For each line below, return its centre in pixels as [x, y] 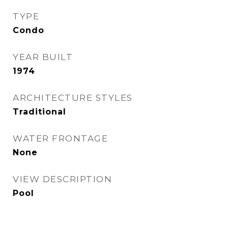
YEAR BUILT [43, 57]
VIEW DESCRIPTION [62, 179]
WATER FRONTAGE [60, 138]
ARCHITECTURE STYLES [73, 98]
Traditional [39, 112]
